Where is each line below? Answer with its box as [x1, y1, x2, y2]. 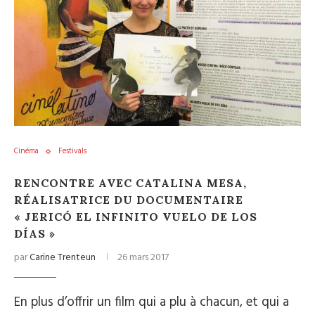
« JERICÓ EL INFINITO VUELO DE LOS [14, 210, 257, 224]
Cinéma [14, 145, 39, 157]
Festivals [58, 145, 86, 157]
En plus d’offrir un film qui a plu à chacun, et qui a [14, 292, 289, 313]
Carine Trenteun [30, 250, 96, 266]
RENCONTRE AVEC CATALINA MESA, [14, 176, 247, 190]
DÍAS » [14, 226, 56, 240]
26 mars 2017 [117, 250, 169, 266]
